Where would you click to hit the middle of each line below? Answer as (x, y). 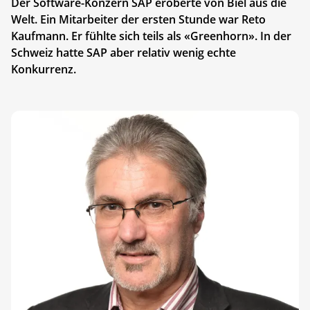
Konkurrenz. (44, 69)
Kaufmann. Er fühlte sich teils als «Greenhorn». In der (151, 36)
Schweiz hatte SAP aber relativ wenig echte (124, 52)
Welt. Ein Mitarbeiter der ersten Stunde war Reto (138, 19)
